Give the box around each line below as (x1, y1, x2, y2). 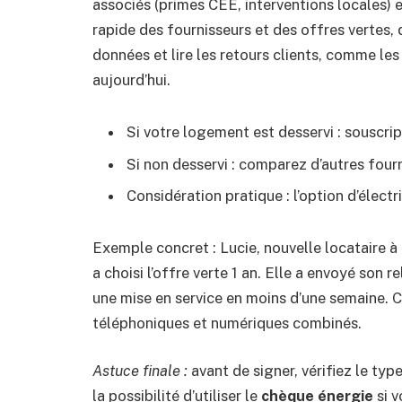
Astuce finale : (92, 362, 188, 380)
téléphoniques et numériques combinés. (92, 313, 362, 332)
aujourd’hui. (92, 71, 170, 90)
